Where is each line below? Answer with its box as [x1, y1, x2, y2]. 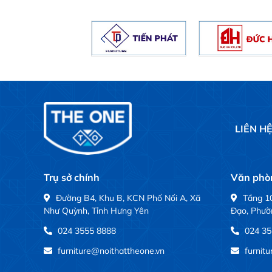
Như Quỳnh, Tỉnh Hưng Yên [44, 205, 149, 217]
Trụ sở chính [44, 171, 100, 184]
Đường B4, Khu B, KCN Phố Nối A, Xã [56, 192, 200, 204]
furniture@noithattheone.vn [58, 245, 165, 257]
